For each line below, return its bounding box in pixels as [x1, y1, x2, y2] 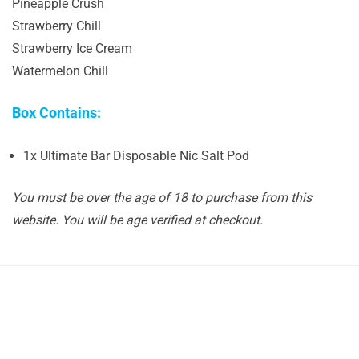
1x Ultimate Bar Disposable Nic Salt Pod [23, 148, 249, 163]
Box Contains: [12, 104, 104, 121]
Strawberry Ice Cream [12, 41, 132, 56]
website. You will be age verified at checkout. [12, 212, 266, 228]
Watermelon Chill [12, 63, 108, 79]
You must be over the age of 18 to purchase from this [12, 190, 312, 205]
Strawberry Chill [12, 18, 101, 34]
